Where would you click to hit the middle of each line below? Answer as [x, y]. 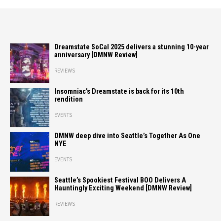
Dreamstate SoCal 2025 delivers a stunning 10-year [131, 47]
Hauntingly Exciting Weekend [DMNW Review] [123, 188]
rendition [69, 99]
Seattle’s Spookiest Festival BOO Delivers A [120, 180]
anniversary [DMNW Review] [96, 55]
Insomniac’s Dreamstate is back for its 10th [119, 91]
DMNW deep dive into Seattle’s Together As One [127, 136]
